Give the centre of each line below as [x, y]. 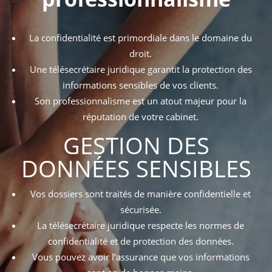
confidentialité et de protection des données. [141, 241]
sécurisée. [141, 210]
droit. [141, 54]
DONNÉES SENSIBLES [136, 168]
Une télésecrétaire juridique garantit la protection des [141, 70]
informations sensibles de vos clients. [141, 85]
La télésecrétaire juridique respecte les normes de [141, 226]
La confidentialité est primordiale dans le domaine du [141, 38]
